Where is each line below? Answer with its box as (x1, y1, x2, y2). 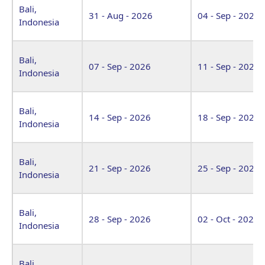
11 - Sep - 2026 (198, 60, 260, 72)
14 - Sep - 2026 (89, 111, 151, 123)
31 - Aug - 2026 (89, 9, 153, 21)
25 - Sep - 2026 (198, 161, 260, 174)
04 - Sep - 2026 (198, 9, 260, 21)
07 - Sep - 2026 (89, 60, 151, 72)
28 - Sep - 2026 (89, 212, 151, 225)
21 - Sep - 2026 (89, 161, 151, 174)
